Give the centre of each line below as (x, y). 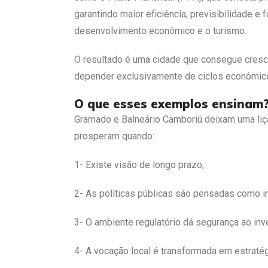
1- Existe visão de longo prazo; (139, 165)
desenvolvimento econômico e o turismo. (160, 31)
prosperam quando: (114, 136)
